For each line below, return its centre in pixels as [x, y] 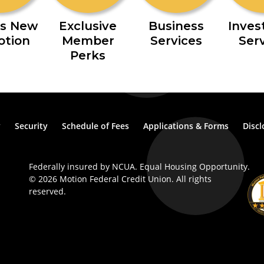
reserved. [47, 191]
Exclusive [88, 26]
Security [31, 126]
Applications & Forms [186, 126]
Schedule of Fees [95, 126]
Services [176, 41]
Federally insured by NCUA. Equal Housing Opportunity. [139, 166]
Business [176, 26]
